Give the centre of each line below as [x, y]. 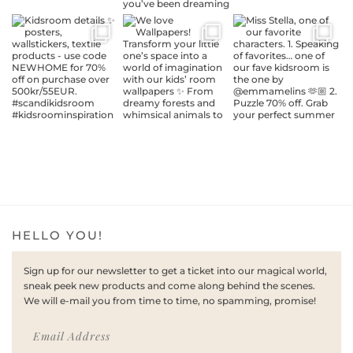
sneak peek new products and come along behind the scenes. [169, 286]
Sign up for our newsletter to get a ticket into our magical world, [175, 271]
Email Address [71, 336]
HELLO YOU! [58, 236]
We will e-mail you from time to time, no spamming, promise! [170, 301]
